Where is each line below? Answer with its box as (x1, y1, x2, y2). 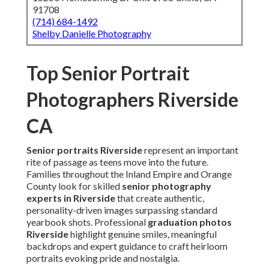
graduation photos (148, 216, 232, 228)
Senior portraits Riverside (26, 144, 142, 156)
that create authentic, (115, 192, 204, 204)
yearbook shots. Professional (26, 216, 148, 228)
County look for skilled (26, 180, 122, 192)
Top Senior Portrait (26, 61, 190, 85)
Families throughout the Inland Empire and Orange (26, 168, 232, 180)
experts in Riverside (26, 192, 115, 204)
